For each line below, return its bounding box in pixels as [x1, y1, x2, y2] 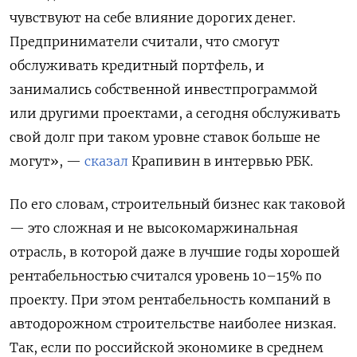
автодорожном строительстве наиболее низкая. [10, 316, 336, 332]
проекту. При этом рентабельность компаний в [10, 292, 331, 308]
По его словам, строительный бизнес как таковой [10, 196, 346, 213]
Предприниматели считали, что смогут [10, 33, 280, 50]
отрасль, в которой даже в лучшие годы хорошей [10, 244, 340, 261]
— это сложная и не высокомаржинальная [10, 220, 298, 237]
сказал [84, 153, 128, 170]
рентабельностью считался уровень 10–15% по [10, 268, 322, 284]
